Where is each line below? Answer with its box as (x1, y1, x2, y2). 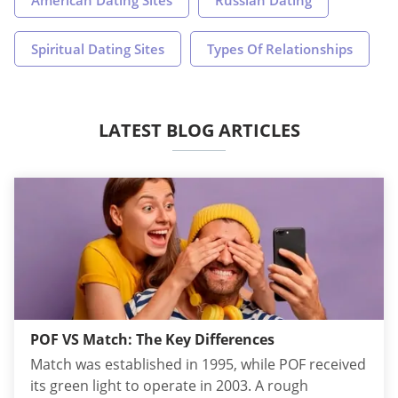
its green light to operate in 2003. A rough (30, 375, 308, 395)
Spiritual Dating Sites (31, 39, 164, 58)
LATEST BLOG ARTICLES (98, 117, 300, 142)
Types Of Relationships (207, 39, 353, 58)
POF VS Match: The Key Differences (30, 329, 275, 349)
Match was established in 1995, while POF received (30, 354, 366, 374)
